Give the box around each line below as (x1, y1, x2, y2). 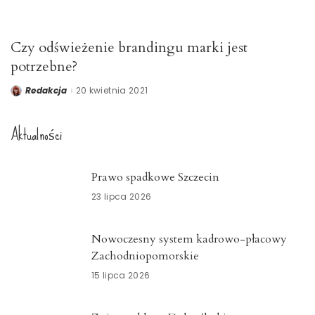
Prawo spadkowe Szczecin (91, 169, 219, 185)
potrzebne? (11, 56, 77, 76)
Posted (10, 87, 41, 100)
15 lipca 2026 (91, 269, 150, 281)
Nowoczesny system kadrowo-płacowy (91, 231, 287, 247)
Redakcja (25, 84, 67, 96)
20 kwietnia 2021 (75, 84, 148, 96)
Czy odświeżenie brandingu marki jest (11, 37, 247, 57)
